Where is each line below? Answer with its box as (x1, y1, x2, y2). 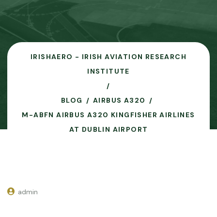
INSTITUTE (87, 67, 130, 76)
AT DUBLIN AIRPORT (69, 125, 148, 134)
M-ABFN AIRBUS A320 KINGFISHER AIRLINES (22, 110, 195, 119)
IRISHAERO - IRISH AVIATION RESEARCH (31, 52, 186, 61)
